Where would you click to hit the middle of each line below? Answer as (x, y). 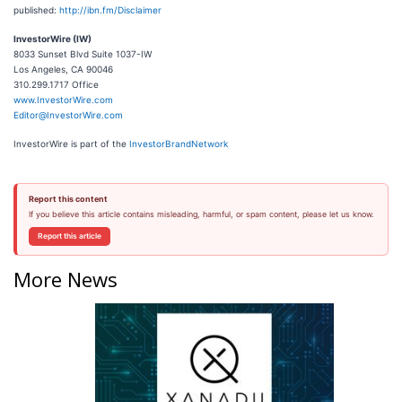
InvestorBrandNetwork (179, 144)
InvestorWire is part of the (71, 144)
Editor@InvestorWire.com (68, 115)
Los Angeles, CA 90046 (63, 69)
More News (66, 279)
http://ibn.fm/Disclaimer (110, 10)
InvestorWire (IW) (52, 39)
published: (36, 10)
